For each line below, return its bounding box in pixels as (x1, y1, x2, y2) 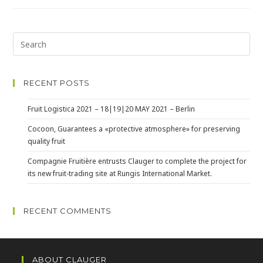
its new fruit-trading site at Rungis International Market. (28, 168, 213, 179)
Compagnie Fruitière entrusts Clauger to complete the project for (28, 156, 247, 167)
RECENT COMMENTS (23, 206, 112, 216)
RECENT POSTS (23, 78, 90, 88)
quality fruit (28, 136, 66, 147)
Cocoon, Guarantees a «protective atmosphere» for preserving (28, 124, 241, 134)
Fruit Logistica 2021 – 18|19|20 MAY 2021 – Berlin (28, 104, 195, 114)
